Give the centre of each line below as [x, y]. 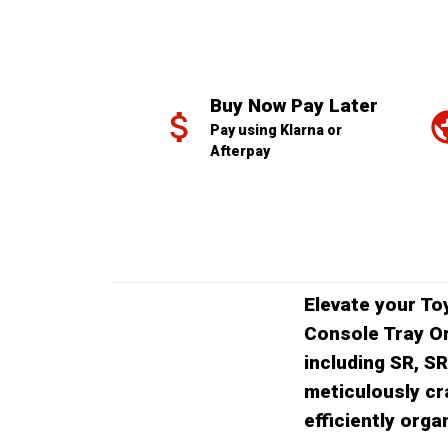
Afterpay [240, 151]
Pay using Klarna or [276, 130]
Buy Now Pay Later [294, 106]
